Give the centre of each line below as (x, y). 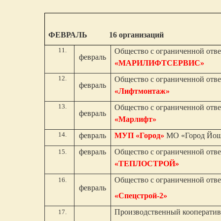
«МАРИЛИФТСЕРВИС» (160, 63)
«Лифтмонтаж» (142, 91)
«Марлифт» (136, 119)
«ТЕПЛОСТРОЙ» (147, 164)
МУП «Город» (140, 135)
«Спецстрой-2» (141, 196)
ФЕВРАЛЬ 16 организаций (106, 35)
